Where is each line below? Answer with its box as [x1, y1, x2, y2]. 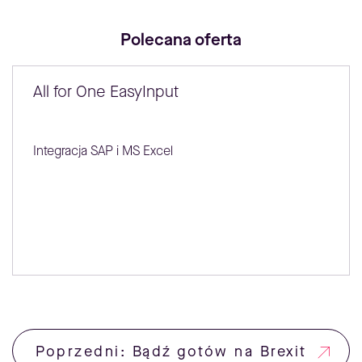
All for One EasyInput [33, 81, 179, 103]
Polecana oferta [120, 28, 242, 52]
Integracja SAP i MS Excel [33, 142, 173, 160]
